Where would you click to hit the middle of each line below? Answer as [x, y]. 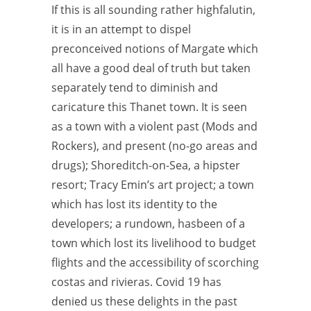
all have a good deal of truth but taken [151, 68]
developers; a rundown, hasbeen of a [148, 223]
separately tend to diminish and [135, 87]
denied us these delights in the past [144, 301]
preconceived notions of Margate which [155, 48]
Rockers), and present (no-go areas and [154, 145]
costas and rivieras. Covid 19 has [136, 281]
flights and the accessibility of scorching [155, 262]
